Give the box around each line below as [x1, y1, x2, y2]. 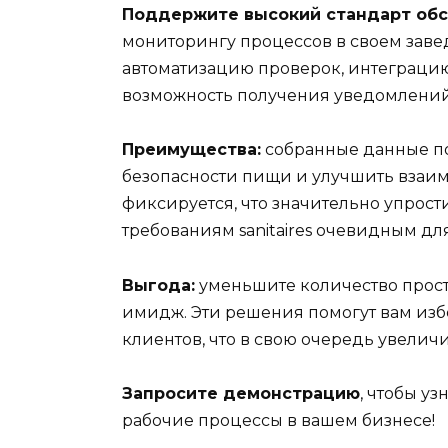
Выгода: [122, 275, 195, 295]
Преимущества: [122, 140, 261, 160]
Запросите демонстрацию [122, 383, 360, 403]
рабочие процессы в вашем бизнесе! [122, 410, 435, 430]
